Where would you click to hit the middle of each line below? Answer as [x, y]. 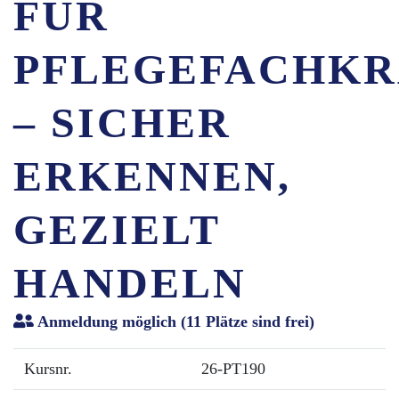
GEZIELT [117, 229]
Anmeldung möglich [107, 322]
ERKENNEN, [152, 176]
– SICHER [122, 122]
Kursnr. [48, 369]
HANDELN [130, 283]
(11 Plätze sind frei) [245, 322]
